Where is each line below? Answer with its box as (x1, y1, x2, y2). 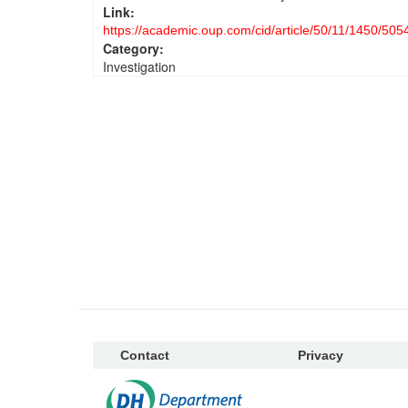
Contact (120, 348, 169, 362)
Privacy (298, 348, 343, 362)
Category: (103, 39, 168, 57)
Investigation (103, 57, 176, 76)
